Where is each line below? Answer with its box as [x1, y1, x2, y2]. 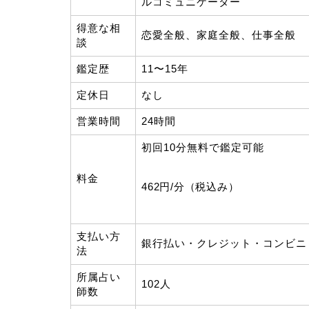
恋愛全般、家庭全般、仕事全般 [141, 28, 296, 41]
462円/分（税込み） [141, 180, 239, 192]
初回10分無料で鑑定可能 [141, 141, 264, 153]
